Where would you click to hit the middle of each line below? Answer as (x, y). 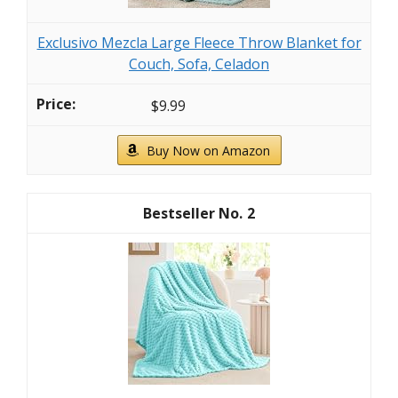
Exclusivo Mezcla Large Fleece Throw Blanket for (199, 43)
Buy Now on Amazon (208, 151)
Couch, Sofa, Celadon (199, 64)
